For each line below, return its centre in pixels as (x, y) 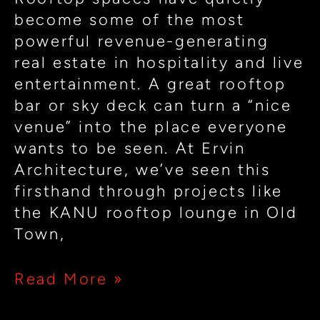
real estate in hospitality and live (159, 62)
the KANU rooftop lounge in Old (156, 212)
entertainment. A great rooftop (150, 84)
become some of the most (130, 19)
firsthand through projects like (149, 191)
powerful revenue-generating (142, 41)
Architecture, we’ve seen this (142, 169)
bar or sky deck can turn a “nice (153, 105)
